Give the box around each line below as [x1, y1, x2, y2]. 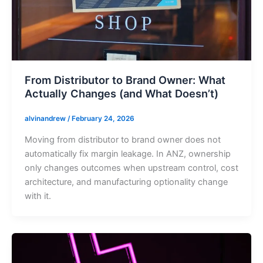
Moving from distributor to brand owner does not [24, 134, 221, 145]
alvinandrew [24, 114, 68, 123]
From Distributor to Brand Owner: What [24, 73, 225, 86]
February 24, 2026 [71, 114, 134, 123]
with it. [24, 190, 51, 201]
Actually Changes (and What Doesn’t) [24, 86, 218, 100]
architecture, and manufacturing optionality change [24, 176, 228, 187]
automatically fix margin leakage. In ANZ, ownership [24, 148, 231, 159]
